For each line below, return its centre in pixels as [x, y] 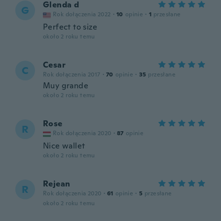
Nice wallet [64, 146]
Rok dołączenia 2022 [82, 14]
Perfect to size [70, 27]
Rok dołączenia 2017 [72, 74]
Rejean [57, 184]
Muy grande [66, 86]
